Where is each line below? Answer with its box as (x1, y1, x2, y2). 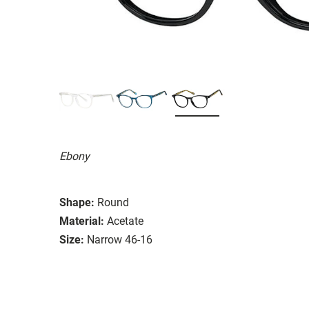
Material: (59, 214, 104, 228)
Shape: (59, 195, 94, 209)
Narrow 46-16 (87, 232, 152, 246)
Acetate (107, 214, 143, 228)
